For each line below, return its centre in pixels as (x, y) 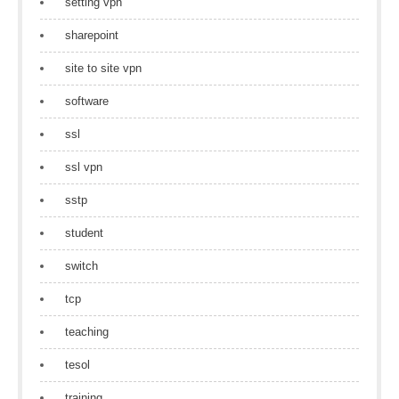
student (84, 233)
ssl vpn (84, 167)
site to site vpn (103, 68)
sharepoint (92, 35)
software (87, 101)
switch (81, 266)
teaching (87, 332)
